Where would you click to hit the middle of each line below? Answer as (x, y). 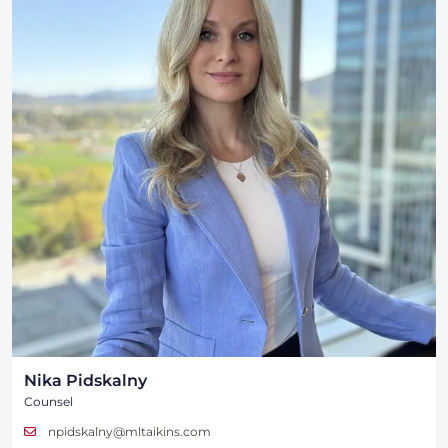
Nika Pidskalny (85, 381)
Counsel (48, 402)
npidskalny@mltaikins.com (129, 432)
